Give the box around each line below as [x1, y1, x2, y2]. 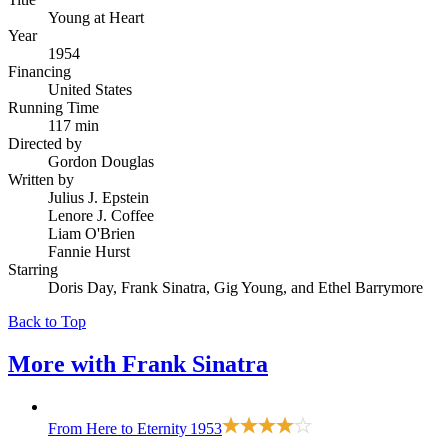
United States [48, 80, 132, 98]
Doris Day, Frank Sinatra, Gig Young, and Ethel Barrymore [48, 278, 423, 296]
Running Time [8, 98, 99, 116]
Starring [8, 260, 58, 278]
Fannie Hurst [48, 242, 130, 260]
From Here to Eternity [48, 419, 187, 437]
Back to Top [8, 312, 86, 330]
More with [8, 350, 122, 377]
